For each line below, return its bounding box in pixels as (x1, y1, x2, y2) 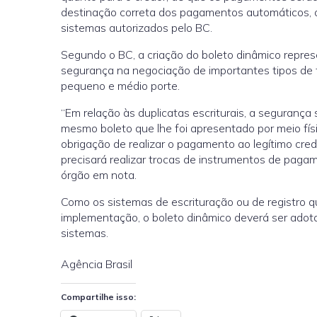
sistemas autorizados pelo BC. (61, 21, 212, 35)
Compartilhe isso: (61, 292, 136, 302)
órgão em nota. (61, 168, 137, 182)
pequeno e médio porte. (61, 79, 180, 93)
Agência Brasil (61, 257, 132, 271)
